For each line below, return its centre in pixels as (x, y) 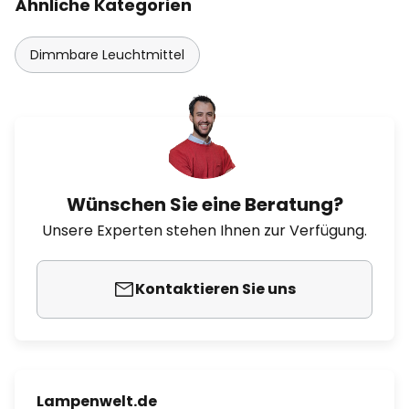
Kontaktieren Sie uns (215, 289)
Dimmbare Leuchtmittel (107, 55)
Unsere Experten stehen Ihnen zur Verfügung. (204, 231)
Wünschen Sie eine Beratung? (204, 204)
